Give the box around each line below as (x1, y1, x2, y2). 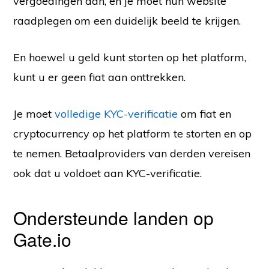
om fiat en (178, 107, 232, 121)
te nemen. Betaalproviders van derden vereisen (13, 147, 251, 161)
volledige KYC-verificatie (55, 107, 178, 121)
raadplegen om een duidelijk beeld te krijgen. (13, 14, 241, 28)
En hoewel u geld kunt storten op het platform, (13, 50, 247, 65)
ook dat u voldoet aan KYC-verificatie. (13, 166, 202, 181)
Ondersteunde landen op (13, 205, 214, 231)
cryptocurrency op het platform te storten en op (13, 127, 252, 141)
